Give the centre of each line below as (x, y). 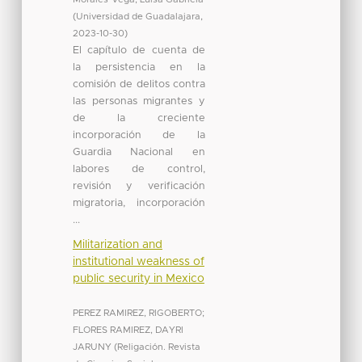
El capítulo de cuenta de (139, 50)
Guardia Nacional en (139, 152)
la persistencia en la (139, 67)
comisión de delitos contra (139, 84)
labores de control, (139, 169)
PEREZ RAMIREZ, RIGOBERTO (137, 313)
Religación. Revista (158, 347)
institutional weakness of (138, 261)
